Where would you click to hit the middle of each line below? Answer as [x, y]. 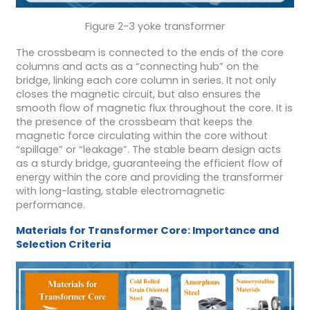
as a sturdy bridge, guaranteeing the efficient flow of [149, 163]
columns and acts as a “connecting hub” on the [137, 66]
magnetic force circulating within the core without [142, 135]
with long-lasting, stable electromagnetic [120, 191]
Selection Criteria [63, 245]
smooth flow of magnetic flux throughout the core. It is [154, 108]
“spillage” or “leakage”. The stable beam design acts [148, 149]
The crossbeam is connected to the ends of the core [149, 52]
